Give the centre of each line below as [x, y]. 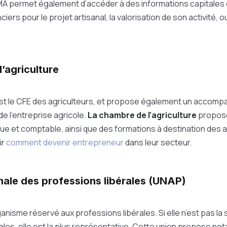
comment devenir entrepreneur [65, 142]
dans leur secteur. [158, 142]
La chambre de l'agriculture [142, 115]
